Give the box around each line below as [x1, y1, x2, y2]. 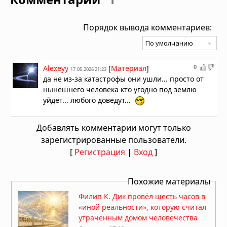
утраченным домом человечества [79, 213, 198, 223]
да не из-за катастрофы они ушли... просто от [43, 73, 204, 84]
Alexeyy [43, 63, 68, 73]
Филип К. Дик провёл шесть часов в [79, 192, 205, 202]
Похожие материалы [128, 175, 210, 187]
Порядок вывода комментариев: [83, 21, 212, 33]
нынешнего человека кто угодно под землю [43, 84, 197, 94]
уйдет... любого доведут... [43, 95, 135, 105]
